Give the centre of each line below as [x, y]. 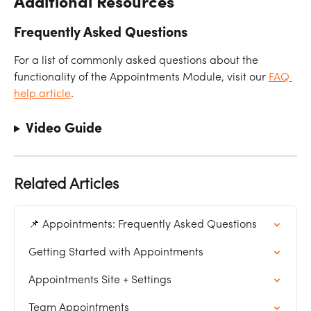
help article [42, 95]
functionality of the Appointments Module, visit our [141, 78]
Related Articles [66, 184]
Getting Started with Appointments [116, 252]
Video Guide [64, 129]
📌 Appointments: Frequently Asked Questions [143, 225]
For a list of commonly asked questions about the [137, 61]
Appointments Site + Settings [100, 280]
